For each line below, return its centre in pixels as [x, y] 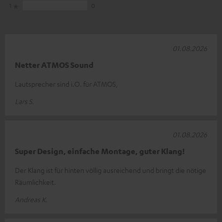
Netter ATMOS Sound [54, 65]
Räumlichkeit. [35, 182]
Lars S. [25, 101]
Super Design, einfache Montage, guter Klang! [100, 151]
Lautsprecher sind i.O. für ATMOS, [66, 84]
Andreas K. [31, 199]
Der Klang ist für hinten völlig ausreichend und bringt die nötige [111, 170]
